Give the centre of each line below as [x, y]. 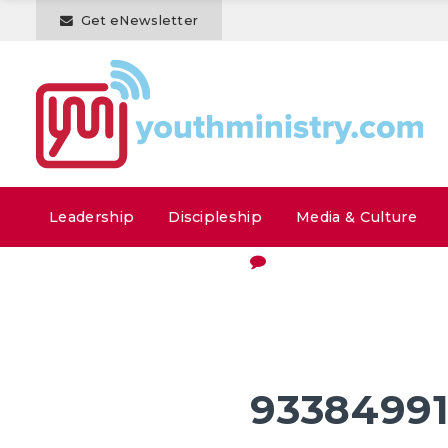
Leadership [92, 216]
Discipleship [215, 216]
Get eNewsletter [139, 21]
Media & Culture [356, 216]
